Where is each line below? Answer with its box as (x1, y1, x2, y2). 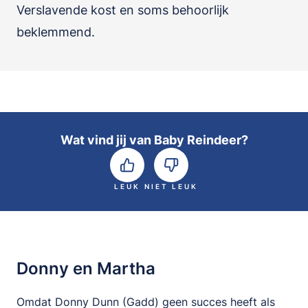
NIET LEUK (144, 182, 198, 190)
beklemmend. (16, 25, 95, 39)
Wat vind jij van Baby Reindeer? (60, 133, 248, 147)
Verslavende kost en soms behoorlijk (16, 3, 229, 17)
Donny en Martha (16, 258, 155, 278)
